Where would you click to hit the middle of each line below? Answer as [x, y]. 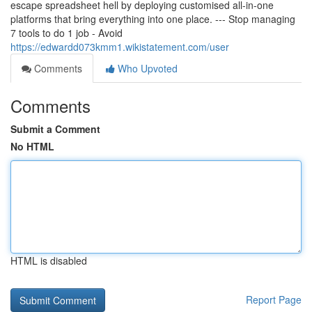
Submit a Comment [55, 129]
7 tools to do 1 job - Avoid [67, 33]
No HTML [32, 146]
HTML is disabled [49, 260]
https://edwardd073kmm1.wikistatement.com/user [120, 47]
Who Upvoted [146, 68]
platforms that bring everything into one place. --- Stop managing [153, 19]
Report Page [274, 299]
